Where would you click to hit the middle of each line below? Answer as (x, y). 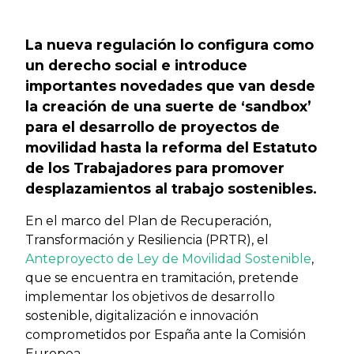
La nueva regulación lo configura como (169, 45)
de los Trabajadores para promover (155, 168)
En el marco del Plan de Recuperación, (148, 221)
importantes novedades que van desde (170, 86)
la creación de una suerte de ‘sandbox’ (168, 106)
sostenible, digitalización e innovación (142, 316)
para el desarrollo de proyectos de (153, 127)
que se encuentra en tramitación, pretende (162, 278)
